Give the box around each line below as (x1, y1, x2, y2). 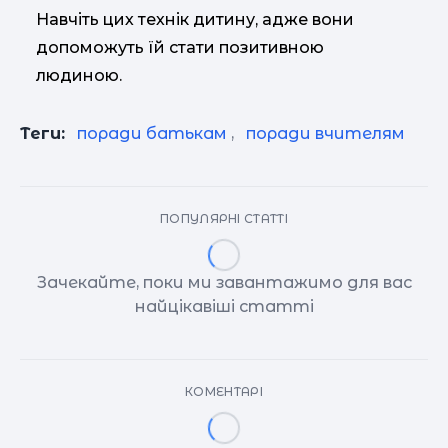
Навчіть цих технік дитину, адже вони (36, 10, 354, 30)
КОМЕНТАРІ (185, 384, 263, 400)
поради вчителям (246, 124, 405, 144)
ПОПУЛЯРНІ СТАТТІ (160, 211, 288, 227)
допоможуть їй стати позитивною (36, 38, 324, 58)
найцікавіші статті (134, 297, 314, 317)
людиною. (36, 66, 122, 86)
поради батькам (77, 124, 227, 144)
